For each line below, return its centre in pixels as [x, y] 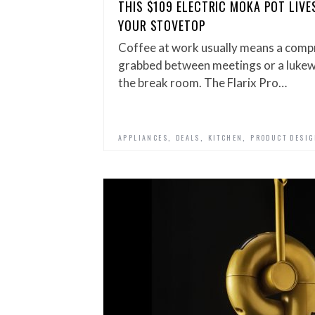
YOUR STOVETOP [162, 25]
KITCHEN [225, 137]
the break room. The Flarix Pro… [202, 83]
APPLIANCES [143, 137]
